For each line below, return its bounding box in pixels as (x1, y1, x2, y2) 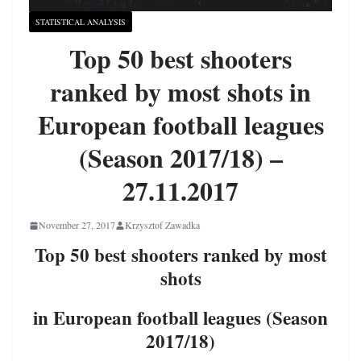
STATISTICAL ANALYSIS (35, 16, 126, 28)
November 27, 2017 (39, 218, 115, 232)
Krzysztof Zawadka (125, 218, 200, 232)
